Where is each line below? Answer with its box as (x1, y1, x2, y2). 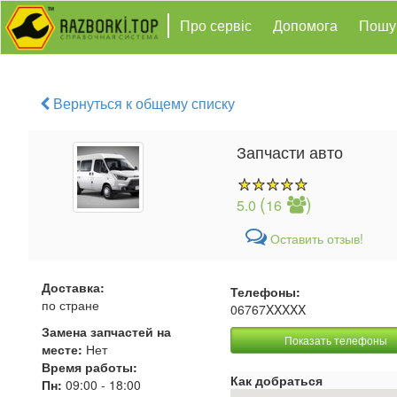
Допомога (272, 15, 338, 35)
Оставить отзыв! (267, 230, 363, 247)
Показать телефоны (284, 332, 387, 347)
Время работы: (42, 358, 137, 376)
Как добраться (230, 371, 323, 389)
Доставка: (42, 278, 105, 296)
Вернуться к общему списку (50, 93, 235, 113)
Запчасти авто (237, 140, 343, 163)
